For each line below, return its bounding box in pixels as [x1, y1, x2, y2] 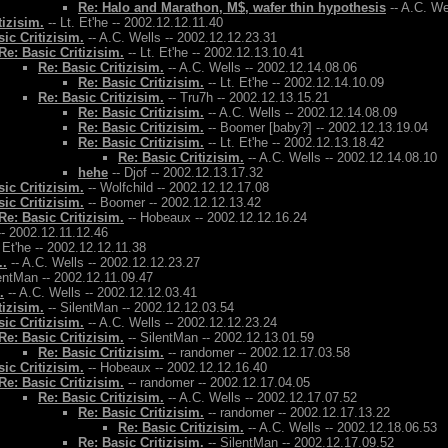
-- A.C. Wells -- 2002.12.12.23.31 [84, 30, 277, 45]
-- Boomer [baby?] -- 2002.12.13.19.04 [204, 120, 428, 135]
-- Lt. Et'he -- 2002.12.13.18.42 [204, 135, 384, 150]
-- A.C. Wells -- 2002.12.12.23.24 [84, 315, 277, 330]
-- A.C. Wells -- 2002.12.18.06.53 [244, 420, 437, 435]
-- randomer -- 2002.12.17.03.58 [164, 345, 350, 360]
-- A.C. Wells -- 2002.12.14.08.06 [164, 60, 357, 75]
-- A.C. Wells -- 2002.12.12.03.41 [4, 285, 197, 300]
